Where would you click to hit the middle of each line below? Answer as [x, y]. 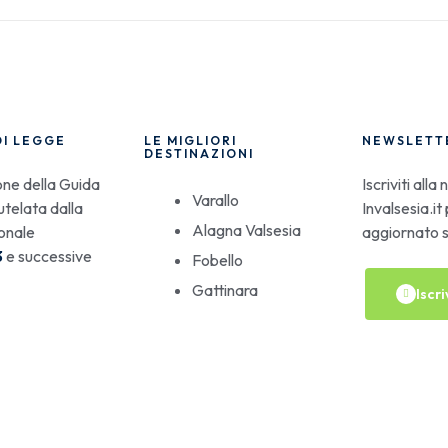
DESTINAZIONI [198, 153]
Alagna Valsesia [246, 230]
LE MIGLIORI [190, 140]
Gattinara [224, 290]
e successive [47, 256]
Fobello [217, 260]
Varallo [215, 200]
